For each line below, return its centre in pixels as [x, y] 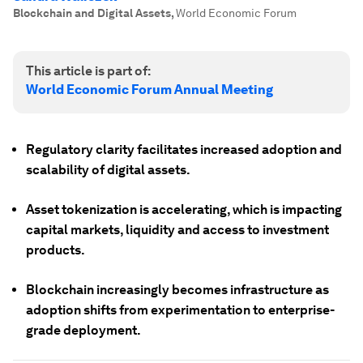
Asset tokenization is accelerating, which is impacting [184, 209]
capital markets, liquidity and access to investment [177, 230]
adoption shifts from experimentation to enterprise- [180, 310]
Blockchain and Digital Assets [92, 13]
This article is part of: [88, 71]
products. [56, 250]
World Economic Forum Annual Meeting [149, 90]
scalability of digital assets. [108, 170]
